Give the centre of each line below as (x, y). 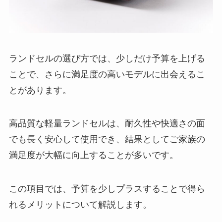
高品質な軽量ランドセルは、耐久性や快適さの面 (107, 124)
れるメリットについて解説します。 (80, 205)
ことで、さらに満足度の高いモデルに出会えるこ (107, 74)
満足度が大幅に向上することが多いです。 (93, 155)
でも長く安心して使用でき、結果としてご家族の (107, 139)
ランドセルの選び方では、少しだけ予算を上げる (107, 58)
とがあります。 (40, 90)
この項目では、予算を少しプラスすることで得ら (107, 189)
